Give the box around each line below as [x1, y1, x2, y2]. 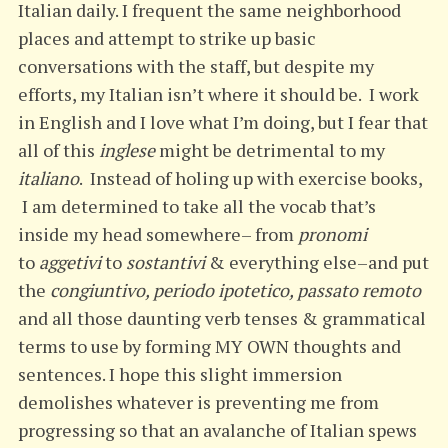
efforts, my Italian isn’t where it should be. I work [17, 81, 419, 106]
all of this [17, 137, 99, 162]
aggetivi [38, 249, 105, 274]
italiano [17, 165, 79, 190]
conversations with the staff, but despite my [17, 53, 374, 78]
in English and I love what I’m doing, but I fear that [17, 109, 428, 134]
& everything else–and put [208, 249, 429, 274]
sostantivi [121, 249, 209, 274]
